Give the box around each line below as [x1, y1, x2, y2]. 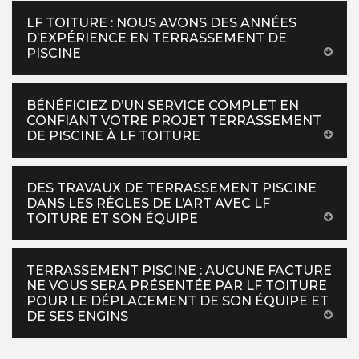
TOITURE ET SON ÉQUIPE [26, 211, 198, 227]
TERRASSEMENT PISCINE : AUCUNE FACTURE [26, 263, 332, 279]
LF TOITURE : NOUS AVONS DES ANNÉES [26, 15, 296, 31]
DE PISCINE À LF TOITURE [26, 128, 200, 144]
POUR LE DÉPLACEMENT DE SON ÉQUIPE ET [26, 293, 329, 309]
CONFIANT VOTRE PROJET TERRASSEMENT [26, 113, 321, 129]
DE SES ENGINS [26, 309, 128, 325]
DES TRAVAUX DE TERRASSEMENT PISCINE [26, 180, 317, 196]
